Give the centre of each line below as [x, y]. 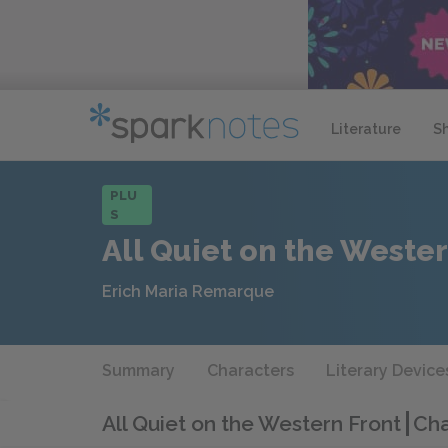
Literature [366, 128]
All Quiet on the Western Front [254, 423]
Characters [250, 370]
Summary [138, 370]
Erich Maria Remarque [188, 291]
